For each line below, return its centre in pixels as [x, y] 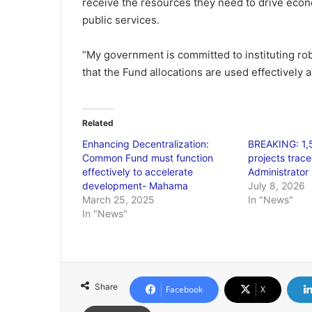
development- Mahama [135, 186]
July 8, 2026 [276, 186]
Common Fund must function [148, 158]
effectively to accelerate [138, 172]
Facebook [184, 289]
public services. [121, 20]
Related [98, 123]
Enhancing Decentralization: [146, 144]
